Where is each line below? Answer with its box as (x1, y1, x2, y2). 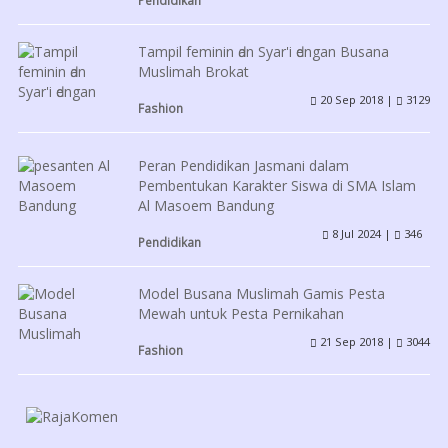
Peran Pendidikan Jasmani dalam (137, 155, 349, 175)
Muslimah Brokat (137, 61, 249, 81)
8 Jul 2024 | (328, 225, 394, 241)
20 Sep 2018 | (317, 91, 397, 107)
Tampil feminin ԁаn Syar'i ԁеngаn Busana (137, 41, 389, 61)
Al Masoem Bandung (137, 195, 274, 215)
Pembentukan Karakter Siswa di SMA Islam (137, 175, 416, 195)
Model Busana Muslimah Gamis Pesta (137, 283, 385, 303)
